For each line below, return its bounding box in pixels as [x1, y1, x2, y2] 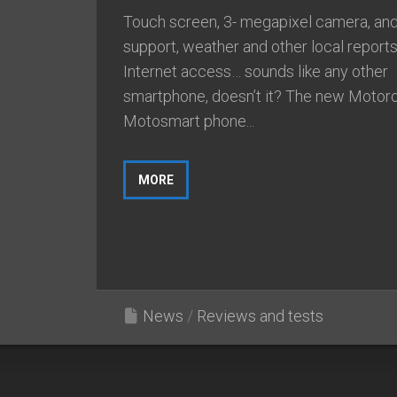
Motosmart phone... [123, 111, 254, 130]
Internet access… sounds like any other [123, 61, 388, 81]
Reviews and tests [197, 306, 323, 325]
